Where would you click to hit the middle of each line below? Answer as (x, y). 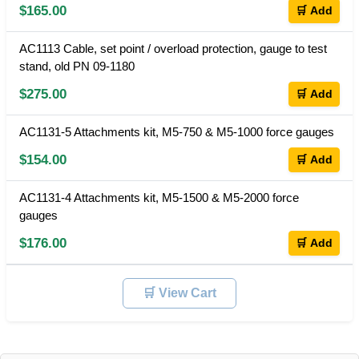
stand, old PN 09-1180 (77, 66)
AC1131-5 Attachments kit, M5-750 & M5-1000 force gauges (177, 131)
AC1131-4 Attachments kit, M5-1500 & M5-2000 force (159, 197)
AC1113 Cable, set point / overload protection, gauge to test (173, 48)
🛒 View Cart (179, 292)
